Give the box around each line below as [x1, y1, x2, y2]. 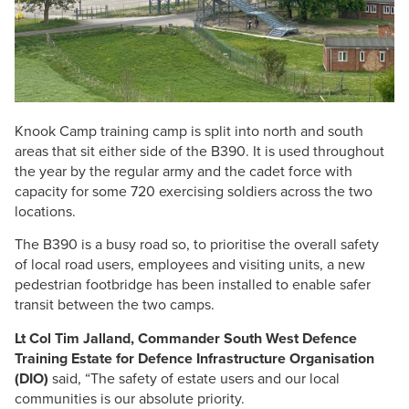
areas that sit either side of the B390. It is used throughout [15, 140, 384, 162]
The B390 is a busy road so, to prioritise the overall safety [15, 234, 379, 256]
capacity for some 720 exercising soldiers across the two [15, 180, 372, 202]
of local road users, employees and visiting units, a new [15, 254, 365, 276]
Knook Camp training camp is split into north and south [15, 120, 363, 142]
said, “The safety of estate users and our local [48, 367, 340, 389]
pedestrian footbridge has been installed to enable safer [15, 274, 371, 296]
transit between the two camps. [15, 294, 215, 316]
